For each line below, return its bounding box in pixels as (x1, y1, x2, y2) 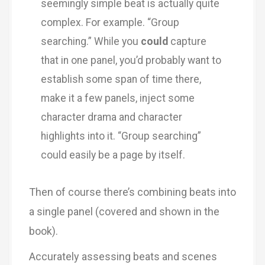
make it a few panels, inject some (41, 92, 195, 104)
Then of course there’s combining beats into (29, 186, 236, 198)
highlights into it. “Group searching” (41, 130, 201, 142)
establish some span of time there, (41, 73, 201, 85)
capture (168, 35, 206, 47)
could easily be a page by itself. (41, 149, 185, 161)
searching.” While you (41, 35, 141, 47)
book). (29, 225, 58, 237)
